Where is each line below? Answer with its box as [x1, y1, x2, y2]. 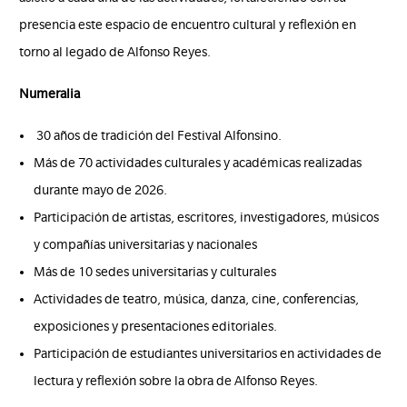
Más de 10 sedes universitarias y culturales [34, 263, 277, 279]
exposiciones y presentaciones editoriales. [34, 318, 278, 333]
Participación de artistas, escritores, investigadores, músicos [34, 209, 380, 224]
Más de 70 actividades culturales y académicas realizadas [34, 154, 362, 170]
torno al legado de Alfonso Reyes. [19, 44, 212, 59]
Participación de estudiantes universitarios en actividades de [34, 345, 382, 361]
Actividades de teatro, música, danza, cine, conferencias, [34, 291, 360, 306]
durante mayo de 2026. [34, 182, 168, 197]
